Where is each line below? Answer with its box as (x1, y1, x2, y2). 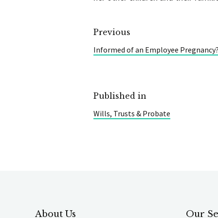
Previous (93, 27, 130, 37)
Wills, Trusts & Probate (93, 108, 170, 118)
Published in (93, 91, 146, 101)
